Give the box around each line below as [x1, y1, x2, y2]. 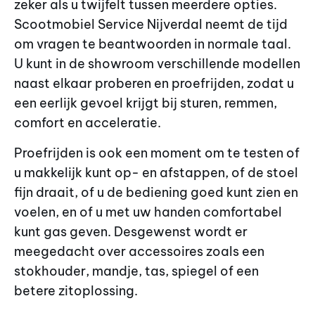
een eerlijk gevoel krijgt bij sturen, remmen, [14, 95, 277, 112]
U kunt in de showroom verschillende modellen [14, 56, 300, 72]
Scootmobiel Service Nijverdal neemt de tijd [14, 16, 288, 33]
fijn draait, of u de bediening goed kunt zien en [14, 184, 298, 200]
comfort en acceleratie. [14, 115, 161, 131]
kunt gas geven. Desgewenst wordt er [14, 223, 247, 240]
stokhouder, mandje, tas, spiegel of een [14, 262, 259, 279]
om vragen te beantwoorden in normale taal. [14, 36, 291, 53]
